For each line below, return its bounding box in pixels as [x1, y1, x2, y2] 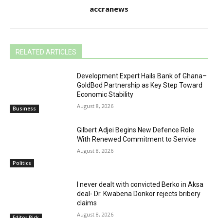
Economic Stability [77, 90, 134, 98]
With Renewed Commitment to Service [77, 135, 197, 144]
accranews [90, 3, 128, 14]
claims [77, 199, 97, 207]
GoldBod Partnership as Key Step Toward [77, 81, 203, 89]
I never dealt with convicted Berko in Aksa [77, 181, 204, 188]
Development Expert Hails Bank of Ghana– [77, 72, 207, 80]
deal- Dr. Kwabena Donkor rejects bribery [77, 190, 201, 198]
